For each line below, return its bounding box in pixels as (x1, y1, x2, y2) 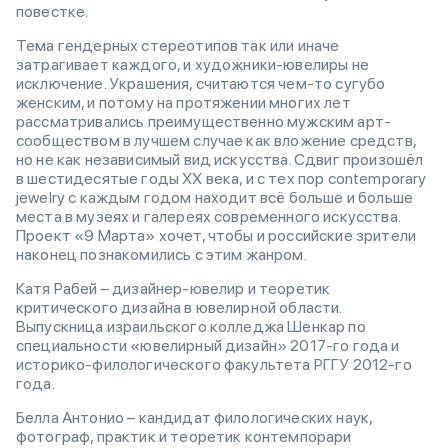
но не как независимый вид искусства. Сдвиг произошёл (16, 149, 424, 169)
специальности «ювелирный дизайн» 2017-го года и (16, 335, 400, 355)
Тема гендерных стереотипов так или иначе (16, 35, 340, 55)
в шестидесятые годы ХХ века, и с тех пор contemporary (16, 168, 427, 188)
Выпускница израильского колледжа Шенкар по (16, 316, 366, 336)
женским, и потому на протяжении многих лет (16, 92, 351, 112)
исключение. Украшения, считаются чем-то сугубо (16, 73, 386, 93)
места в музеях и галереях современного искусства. (16, 206, 400, 226)
